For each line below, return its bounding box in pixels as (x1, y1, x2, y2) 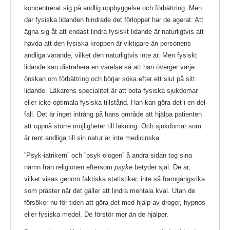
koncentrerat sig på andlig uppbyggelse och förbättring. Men (24, 4, 202, 12)
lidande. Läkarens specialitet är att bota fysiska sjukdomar (24, 86, 198, 94)
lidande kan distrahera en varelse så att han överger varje (24, 63, 195, 71)
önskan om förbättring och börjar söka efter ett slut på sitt (24, 74, 195, 83)
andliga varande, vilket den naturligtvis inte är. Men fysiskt (24, 51, 197, 59)
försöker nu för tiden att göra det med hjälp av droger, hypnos (24, 199, 205, 207)
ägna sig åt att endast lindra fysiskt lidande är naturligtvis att (24, 27, 204, 35)
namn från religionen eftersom (24, 163, 114, 171)
